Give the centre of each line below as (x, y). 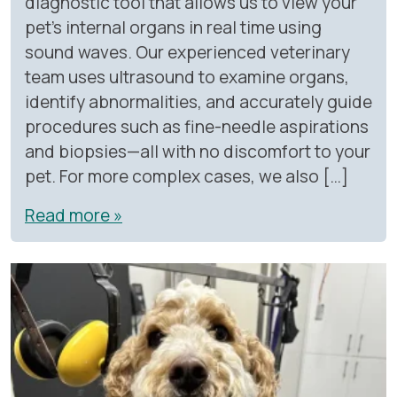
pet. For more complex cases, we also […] (187, 176)
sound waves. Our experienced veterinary (187, 52)
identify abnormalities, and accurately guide (198, 101)
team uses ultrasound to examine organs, (187, 77)
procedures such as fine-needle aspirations (197, 126)
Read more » (74, 215)
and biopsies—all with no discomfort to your (198, 151)
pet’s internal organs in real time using (173, 27)
